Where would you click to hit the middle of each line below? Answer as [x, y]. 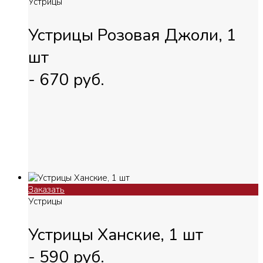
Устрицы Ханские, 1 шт [116, 235]
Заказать [46, 189]
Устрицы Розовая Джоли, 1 [132, 35]
